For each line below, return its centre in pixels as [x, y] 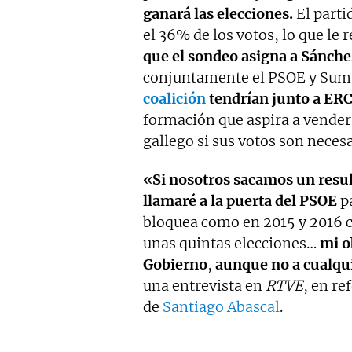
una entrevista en [204, 285]
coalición [174, 98]
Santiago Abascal [221, 306]
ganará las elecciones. [218, 13]
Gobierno [175, 264]
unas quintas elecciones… [231, 243]
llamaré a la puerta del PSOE [240, 200]
